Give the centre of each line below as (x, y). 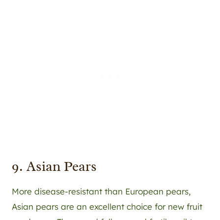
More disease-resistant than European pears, (101, 192)
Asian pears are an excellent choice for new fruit (107, 207)
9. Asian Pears (54, 166)
